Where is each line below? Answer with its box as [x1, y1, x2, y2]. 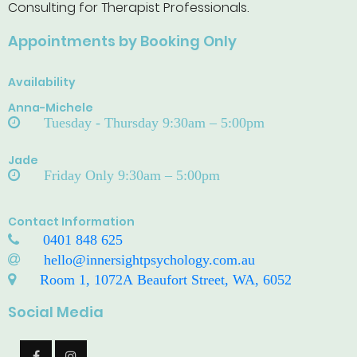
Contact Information [8, 214, 135, 229]
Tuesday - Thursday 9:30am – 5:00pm [44, 116, 265, 130]
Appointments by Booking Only [8, 31, 237, 51]
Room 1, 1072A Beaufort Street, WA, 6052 [40, 273, 292, 287]
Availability [8, 74, 76, 90]
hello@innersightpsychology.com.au [44, 253, 255, 267]
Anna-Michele [8, 100, 93, 116]
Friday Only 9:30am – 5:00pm [44, 168, 220, 182]
